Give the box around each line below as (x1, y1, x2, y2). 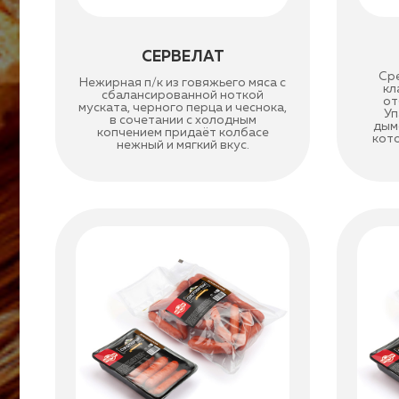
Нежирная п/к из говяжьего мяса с (79, 77, 287, 89)
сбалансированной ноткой (102, 89, 265, 102)
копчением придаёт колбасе (96, 126, 269, 139)
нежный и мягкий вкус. (116, 139, 249, 151)
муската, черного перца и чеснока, (78, 102, 288, 114)
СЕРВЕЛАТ (141, 50, 224, 65)
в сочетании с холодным (109, 114, 256, 126)
